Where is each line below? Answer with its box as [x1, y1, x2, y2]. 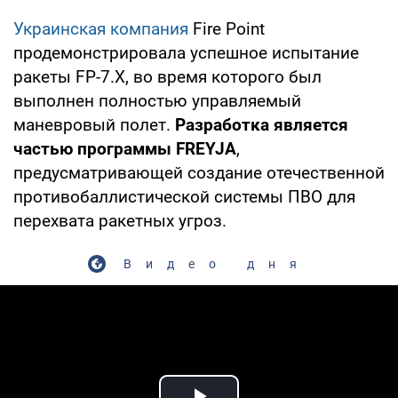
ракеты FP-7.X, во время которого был [13, 66, 322, 87]
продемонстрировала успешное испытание [13, 42, 359, 63]
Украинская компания [13, 18, 188, 39]
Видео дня [123, 256, 311, 271]
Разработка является [175, 114, 348, 135]
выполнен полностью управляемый [13, 90, 301, 111]
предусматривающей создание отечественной [13, 162, 385, 183]
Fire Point [188, 18, 265, 39]
